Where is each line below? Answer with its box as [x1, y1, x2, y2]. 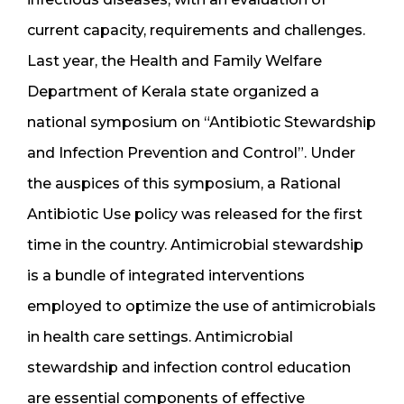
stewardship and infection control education [27, 358, 351, 376]
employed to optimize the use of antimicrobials [27, 297, 376, 315]
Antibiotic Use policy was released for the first [27, 205, 363, 223]
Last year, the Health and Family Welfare [27, 51, 322, 69]
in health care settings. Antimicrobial [27, 327, 293, 345]
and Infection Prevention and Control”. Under [27, 143, 355, 161]
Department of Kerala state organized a [27, 82, 319, 100]
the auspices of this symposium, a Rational [27, 174, 341, 192]
